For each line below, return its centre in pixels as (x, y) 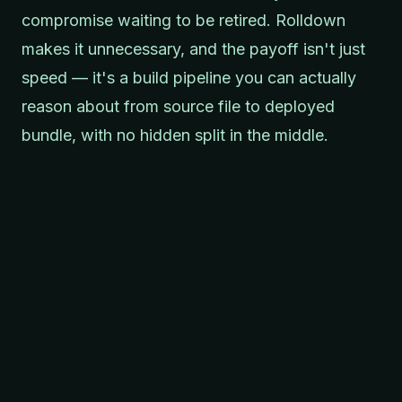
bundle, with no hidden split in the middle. (175, 135)
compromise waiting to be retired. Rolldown (184, 20)
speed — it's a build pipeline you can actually (189, 77)
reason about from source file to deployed (178, 106)
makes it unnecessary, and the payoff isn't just (193, 48)
